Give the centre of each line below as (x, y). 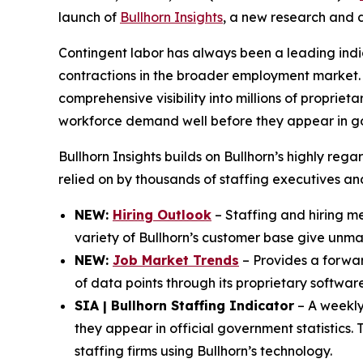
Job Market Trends (176, 261)
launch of (89, 17)
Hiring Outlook (162, 215)
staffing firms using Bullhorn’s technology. (203, 351)
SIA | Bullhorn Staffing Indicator (184, 306)
